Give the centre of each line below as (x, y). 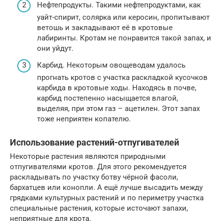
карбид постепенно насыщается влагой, (108, 98)
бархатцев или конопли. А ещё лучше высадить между (106, 187)
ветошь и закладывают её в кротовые (105, 28)
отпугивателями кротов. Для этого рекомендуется (98, 166)
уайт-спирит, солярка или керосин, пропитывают (123, 18)
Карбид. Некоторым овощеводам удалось (111, 65)
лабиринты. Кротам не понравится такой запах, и (124, 38)
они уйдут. (55, 49)
